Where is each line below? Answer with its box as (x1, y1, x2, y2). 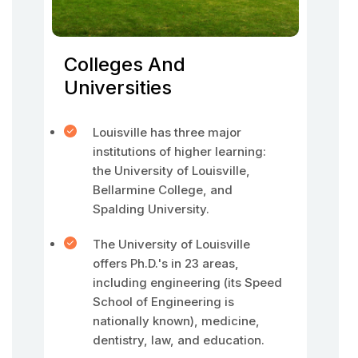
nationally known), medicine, (93, 313, 260, 328)
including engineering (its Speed (93, 275, 282, 290)
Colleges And (64, 53, 185, 76)
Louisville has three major (93, 125, 241, 140)
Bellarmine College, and (93, 182, 233, 197)
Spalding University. (93, 201, 213, 217)
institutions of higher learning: (93, 144, 266, 159)
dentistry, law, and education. (93, 332, 265, 348)
